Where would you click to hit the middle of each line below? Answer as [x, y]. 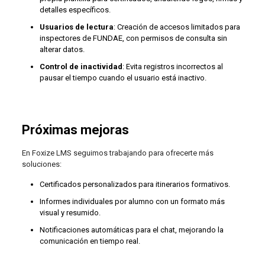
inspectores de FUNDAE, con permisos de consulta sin [133, 38]
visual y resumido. [70, 213]
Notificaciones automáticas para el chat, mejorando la [131, 230]
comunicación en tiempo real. [90, 241]
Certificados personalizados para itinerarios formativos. [135, 184]
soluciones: [41, 164]
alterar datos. [62, 49]
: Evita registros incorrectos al [172, 67]
